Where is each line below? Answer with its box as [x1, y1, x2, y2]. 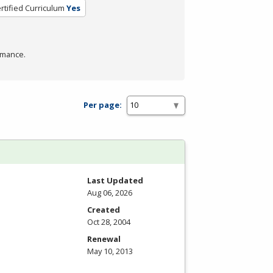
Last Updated [87, 174, 143, 186]
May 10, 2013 [87, 245, 133, 257]
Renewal [87, 233, 121, 244]
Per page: [83, 99, 122, 111]
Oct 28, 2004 [87, 216, 130, 227]
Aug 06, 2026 [87, 186, 132, 198]
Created [87, 204, 120, 215]
